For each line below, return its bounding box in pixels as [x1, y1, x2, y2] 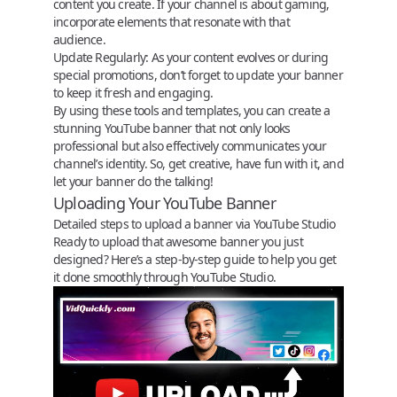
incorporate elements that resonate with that [53, 12, 290, 30]
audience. [53, 30, 105, 48]
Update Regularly [53, 48, 146, 66]
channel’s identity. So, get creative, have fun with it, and [53, 154, 344, 172]
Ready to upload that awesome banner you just [53, 232, 303, 250]
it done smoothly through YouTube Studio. [53, 268, 276, 285]
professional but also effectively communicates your [53, 136, 327, 154]
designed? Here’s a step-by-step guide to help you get [53, 250, 337, 268]
